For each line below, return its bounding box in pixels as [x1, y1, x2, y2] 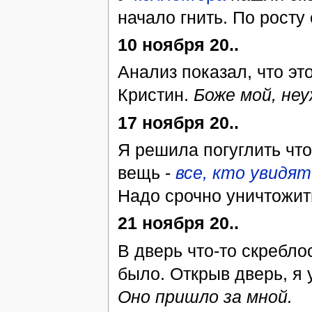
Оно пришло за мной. [117, 286, 292, 306]
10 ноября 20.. [117, 35, 239, 54]
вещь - [117, 163, 175, 183]
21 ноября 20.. [117, 213, 239, 233]
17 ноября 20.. [117, 112, 239, 132]
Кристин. [117, 85, 194, 105]
